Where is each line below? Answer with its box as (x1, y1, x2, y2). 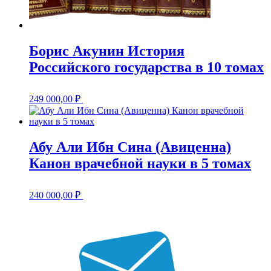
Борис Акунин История (29, 42, 184, 59)
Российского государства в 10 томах (29, 59, 264, 75)
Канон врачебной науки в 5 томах (29, 155, 251, 171)
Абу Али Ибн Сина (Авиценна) (29, 139, 231, 155)
